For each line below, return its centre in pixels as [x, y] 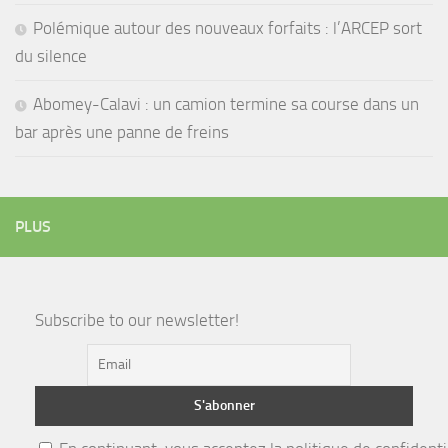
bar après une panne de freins [122, 131]
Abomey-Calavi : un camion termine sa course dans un [226, 103]
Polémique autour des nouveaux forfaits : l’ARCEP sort [227, 27]
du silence [51, 55]
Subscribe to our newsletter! [137, 319]
